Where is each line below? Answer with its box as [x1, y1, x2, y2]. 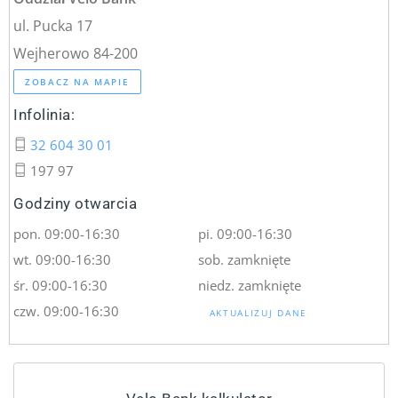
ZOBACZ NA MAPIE [25, 76, 130, 89]
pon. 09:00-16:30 [13, 224, 121, 244]
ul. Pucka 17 [13, 14, 93, 36]
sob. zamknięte [197, 250, 291, 270]
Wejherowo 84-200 [13, 42, 139, 63]
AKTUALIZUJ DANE [209, 306, 307, 320]
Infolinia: [13, 105, 76, 123]
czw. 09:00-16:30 [13, 301, 120, 322]
